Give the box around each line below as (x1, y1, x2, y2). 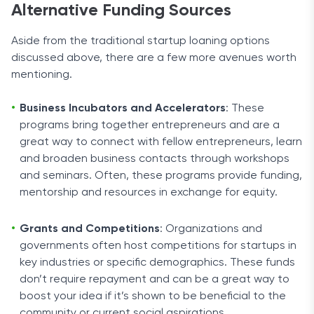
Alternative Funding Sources (11, 2, 231, 19)
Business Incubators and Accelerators (20, 103, 226, 114)
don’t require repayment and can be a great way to (20, 274, 289, 285)
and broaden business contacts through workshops (20, 153, 289, 165)
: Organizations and (160, 224, 262, 235)
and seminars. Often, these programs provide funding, (20, 170, 302, 182)
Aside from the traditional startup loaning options (11, 36, 270, 47)
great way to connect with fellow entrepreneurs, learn (20, 137, 302, 148)
